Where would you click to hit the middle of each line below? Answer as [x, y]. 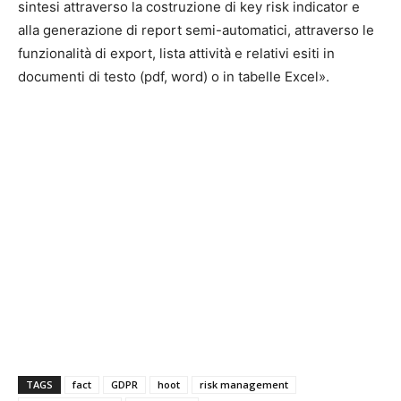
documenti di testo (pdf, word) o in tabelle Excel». [174, 77]
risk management [244, 384]
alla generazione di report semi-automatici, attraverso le [196, 30]
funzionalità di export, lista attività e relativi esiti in [176, 53]
